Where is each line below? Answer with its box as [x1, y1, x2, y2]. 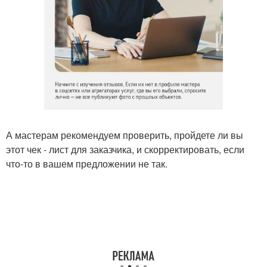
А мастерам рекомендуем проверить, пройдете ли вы [6, 128, 243, 142]
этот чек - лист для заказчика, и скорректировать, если [6, 142, 244, 156]
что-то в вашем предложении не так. [6, 157, 167, 170]
